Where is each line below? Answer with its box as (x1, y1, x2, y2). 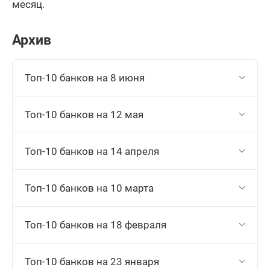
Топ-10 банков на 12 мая (25, 108, 143, 121)
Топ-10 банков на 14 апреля (25, 145, 159, 157)
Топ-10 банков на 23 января (25, 255, 159, 268)
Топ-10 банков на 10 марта (25, 181, 154, 194)
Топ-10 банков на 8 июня (25, 71, 145, 84)
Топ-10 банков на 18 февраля (25, 218, 166, 231)
